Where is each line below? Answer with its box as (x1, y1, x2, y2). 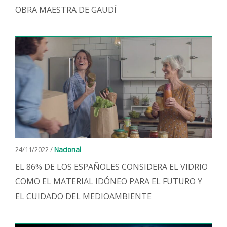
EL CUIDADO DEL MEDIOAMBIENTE (15, 191, 152, 202)
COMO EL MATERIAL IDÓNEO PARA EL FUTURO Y (15, 176, 202, 187)
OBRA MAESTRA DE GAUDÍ (15, 4, 117, 15)
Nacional (54, 145, 81, 154)
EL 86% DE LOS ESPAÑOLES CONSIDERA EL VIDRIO (15, 161, 208, 172)
